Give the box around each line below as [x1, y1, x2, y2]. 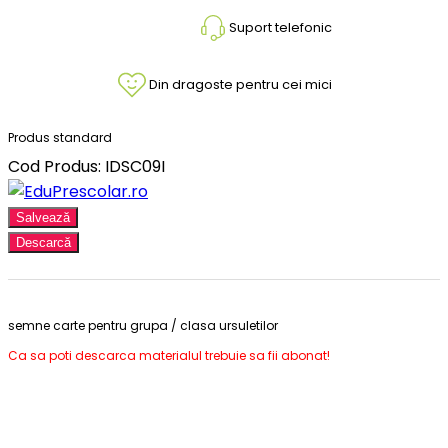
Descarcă [16, 234, 71, 250]
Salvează [16, 209, 70, 225]
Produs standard [8, 128, 112, 146]
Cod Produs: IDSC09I [8, 154, 165, 178]
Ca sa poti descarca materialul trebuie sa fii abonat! [8, 346, 330, 364]
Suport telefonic [226, 18, 332, 36]
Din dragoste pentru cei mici [146, 75, 332, 93]
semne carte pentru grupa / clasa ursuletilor [8, 316, 278, 334]
